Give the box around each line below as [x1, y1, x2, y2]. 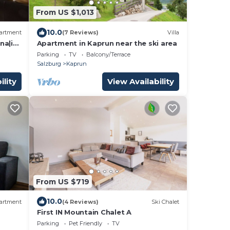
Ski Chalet [151, 198, 179, 205]
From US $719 [35, 177, 89, 186]
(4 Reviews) [62, 198, 99, 205]
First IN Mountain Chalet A [36, 208, 131, 216]
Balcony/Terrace [86, 50, 130, 58]
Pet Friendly [68, 220, 102, 227]
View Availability [107, 76, 174, 86]
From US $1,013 [35, 8, 94, 17]
